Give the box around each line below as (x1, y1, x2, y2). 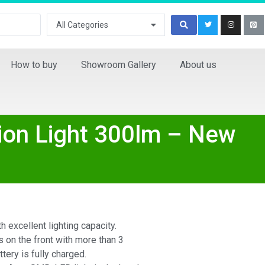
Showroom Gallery (81, 59, 156, 70)
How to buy (11, 59, 57, 70)
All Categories (56, 20, 109, 30)
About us (180, 59, 216, 70)
